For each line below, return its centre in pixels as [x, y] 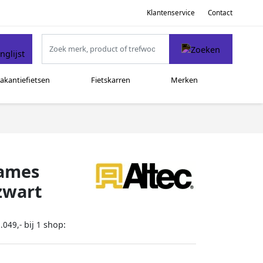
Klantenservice [171, 12]
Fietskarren [110, 80]
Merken [185, 80]
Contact [220, 12]
